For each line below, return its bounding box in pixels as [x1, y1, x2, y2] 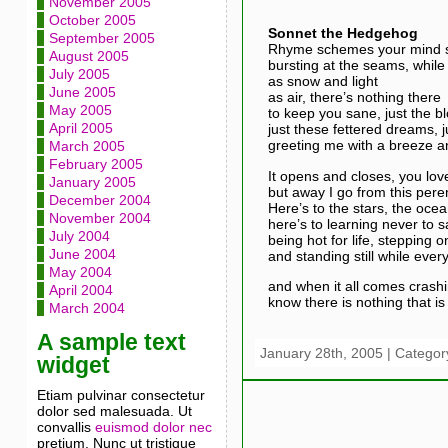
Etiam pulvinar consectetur [36, 387, 205, 403]
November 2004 [48, 210, 151, 226]
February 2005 [48, 156, 143, 172]
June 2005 [48, 84, 116, 100]
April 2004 [48, 282, 113, 298]
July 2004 [48, 228, 110, 244]
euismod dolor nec [94, 419, 212, 435]
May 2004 [48, 264, 112, 280]
